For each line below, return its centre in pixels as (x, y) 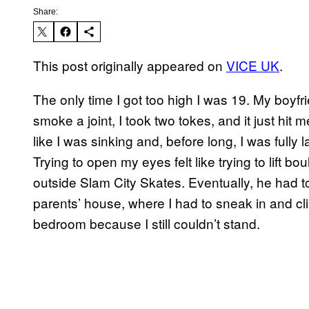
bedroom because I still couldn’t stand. (147, 223)
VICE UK (253, 66)
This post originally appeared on (130, 66)
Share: (46, 12)
